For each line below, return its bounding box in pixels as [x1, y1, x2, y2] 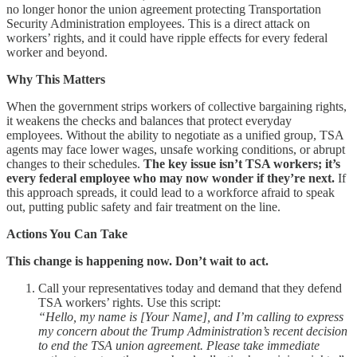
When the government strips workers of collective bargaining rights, [6, 99, 347, 113]
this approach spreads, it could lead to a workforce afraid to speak [6, 185, 335, 199]
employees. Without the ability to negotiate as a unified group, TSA [6, 127, 343, 142]
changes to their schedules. [6, 156, 143, 171]
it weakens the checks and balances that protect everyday [6, 113, 292, 127]
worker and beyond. [6, 45, 108, 59]
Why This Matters [6, 72, 105, 86]
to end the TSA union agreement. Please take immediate [38, 338, 320, 352]
